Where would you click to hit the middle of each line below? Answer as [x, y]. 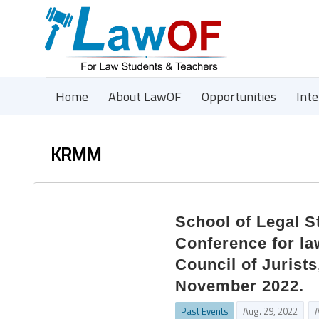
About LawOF [145, 96]
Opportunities [239, 96]
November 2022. [240, 286]
